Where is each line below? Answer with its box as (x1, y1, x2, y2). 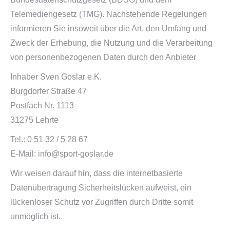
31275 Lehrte (10, 116, 59, 124)
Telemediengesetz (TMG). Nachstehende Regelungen (10, 10, 207, 18)
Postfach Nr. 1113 (10, 101, 74, 110)
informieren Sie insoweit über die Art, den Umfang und (10, 24, 206, 33)
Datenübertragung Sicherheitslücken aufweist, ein (10, 183, 191, 192)
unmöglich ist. (10, 212, 61, 221)
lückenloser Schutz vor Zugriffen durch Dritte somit (10, 198, 193, 206)
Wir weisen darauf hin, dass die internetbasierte (10, 169, 183, 178)
